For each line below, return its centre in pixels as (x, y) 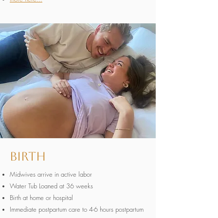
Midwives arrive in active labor (51, 174)
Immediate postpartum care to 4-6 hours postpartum (77, 209)
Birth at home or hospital (41, 198)
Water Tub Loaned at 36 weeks (51, 186)
